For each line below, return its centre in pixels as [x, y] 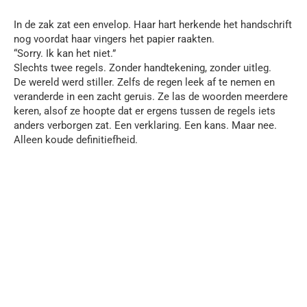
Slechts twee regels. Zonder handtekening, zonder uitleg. [143, 67]
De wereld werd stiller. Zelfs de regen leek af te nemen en [144, 82]
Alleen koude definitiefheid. [76, 139]
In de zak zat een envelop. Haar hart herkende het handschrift [153, 24]
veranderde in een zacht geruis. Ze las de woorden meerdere [151, 96]
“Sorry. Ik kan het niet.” [65, 53]
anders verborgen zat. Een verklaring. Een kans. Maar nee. [145, 125]
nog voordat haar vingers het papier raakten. [114, 39]
